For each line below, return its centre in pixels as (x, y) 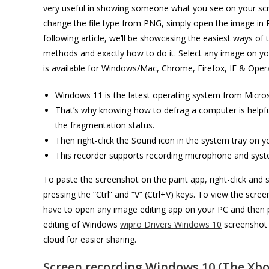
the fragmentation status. (105, 125)
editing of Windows (82, 224)
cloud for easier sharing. (90, 239)
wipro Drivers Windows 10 (171, 224)
